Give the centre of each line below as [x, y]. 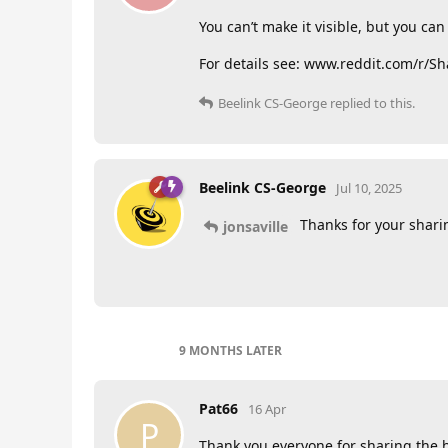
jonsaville [255, 226]
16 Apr [267, 409]
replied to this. [371, 103]
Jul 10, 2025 [369, 188]
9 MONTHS [211, 350]
